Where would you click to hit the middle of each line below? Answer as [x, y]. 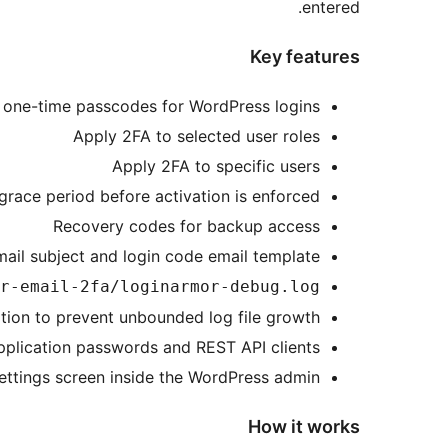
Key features [305, 57]
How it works [304, 426]
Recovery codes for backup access [186, 225]
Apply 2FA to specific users [216, 165]
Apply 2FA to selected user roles [196, 135]
